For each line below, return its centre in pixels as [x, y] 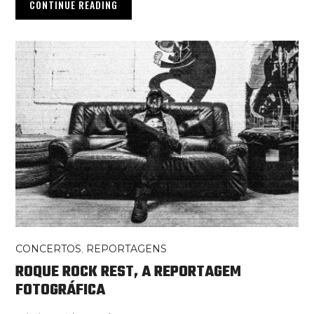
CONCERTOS [49, 248]
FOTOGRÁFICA [61, 290]
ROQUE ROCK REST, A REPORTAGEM [129, 272]
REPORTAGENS [127, 248]
